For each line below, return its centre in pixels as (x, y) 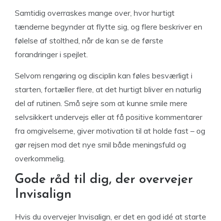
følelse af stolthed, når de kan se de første (89, 40)
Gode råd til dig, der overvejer (104, 180)
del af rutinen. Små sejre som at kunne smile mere (101, 103)
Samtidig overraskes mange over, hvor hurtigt (95, 13)
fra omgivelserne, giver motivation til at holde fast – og (110, 131)
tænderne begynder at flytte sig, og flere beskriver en (109, 27)
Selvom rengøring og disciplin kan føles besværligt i (104, 75)
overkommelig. (40, 158)
